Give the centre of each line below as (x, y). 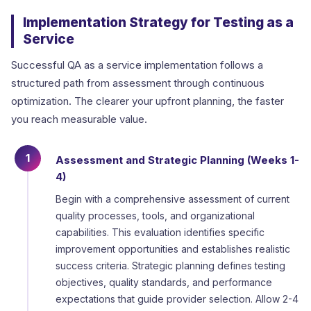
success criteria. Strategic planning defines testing (170, 266)
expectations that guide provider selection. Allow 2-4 (177, 299)
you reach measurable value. (79, 119)
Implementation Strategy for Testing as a (158, 23)
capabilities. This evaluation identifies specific (160, 233)
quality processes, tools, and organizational (155, 216)
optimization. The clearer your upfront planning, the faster (148, 101)
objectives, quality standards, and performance (164, 283)
